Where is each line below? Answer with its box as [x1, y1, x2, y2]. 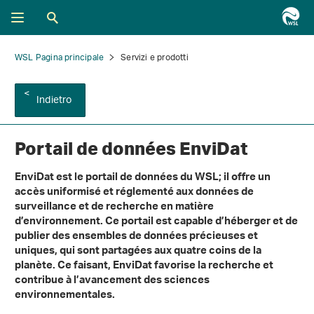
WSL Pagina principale [15, 48, 104, 67]
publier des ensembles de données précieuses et [15, 227, 258, 248]
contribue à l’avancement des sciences [15, 271, 210, 292]
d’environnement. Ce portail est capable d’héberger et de [15, 212, 298, 233]
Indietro [36, 90, 72, 111]
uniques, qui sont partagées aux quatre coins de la [15, 242, 261, 263]
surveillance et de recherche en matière [15, 198, 214, 219]
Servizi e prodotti [121, 48, 189, 67]
